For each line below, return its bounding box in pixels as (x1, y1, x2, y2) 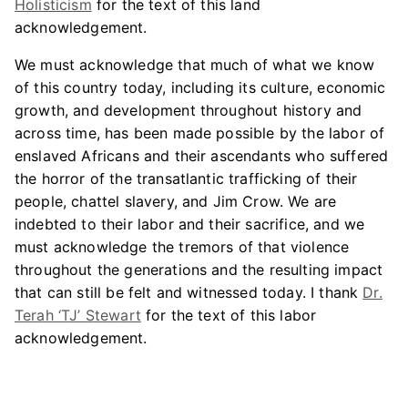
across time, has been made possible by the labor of (15, 124, 385, 142)
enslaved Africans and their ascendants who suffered (15, 147, 389, 165)
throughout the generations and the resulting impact (15, 260, 383, 279)
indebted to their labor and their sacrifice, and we (15, 215, 365, 233)
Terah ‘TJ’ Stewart (15, 306, 141, 324)
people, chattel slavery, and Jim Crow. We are (15, 192, 337, 210)
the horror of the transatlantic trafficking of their (15, 169, 358, 188)
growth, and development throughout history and (15, 101, 362, 119)
